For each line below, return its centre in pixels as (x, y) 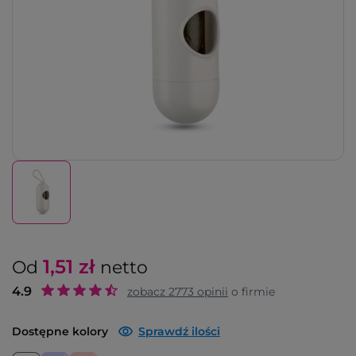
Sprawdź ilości (179, 331)
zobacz (148, 292)
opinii (211, 292)
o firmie (252, 292)
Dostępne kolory (60, 331)
